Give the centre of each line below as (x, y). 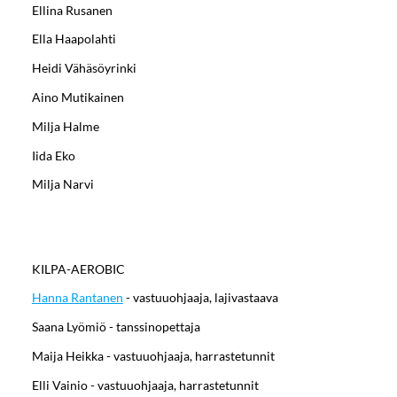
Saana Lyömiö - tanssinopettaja (116, 327)
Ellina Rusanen (72, 10)
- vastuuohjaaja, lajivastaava (200, 298)
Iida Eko (53, 155)
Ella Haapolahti (74, 39)
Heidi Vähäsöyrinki (84, 68)
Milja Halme (65, 126)
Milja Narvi (62, 184)
